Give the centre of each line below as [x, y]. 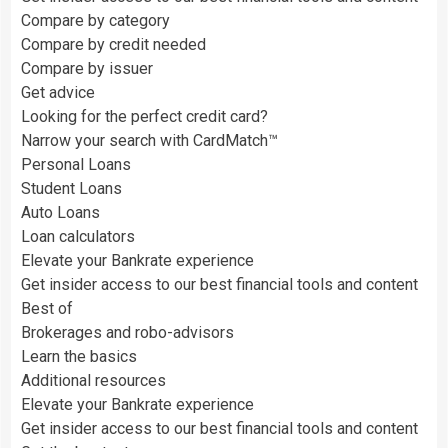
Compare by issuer [87, 68]
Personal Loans [76, 164]
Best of [47, 308]
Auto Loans [60, 212]
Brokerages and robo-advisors [127, 332]
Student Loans [71, 188]
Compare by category [95, 20]
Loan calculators [78, 236]
